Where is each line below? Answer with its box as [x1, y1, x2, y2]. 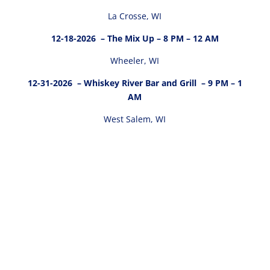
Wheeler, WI [110, 54, 160, 66]
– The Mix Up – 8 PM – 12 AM [98, 32, 219, 44]
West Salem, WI [104, 113, 166, 125]
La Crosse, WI [108, 10, 162, 22]
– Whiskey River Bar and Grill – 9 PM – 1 [74, 77, 242, 89]
